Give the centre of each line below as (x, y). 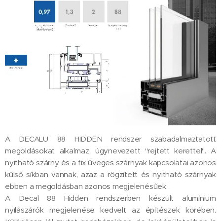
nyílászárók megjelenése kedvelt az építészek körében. (110, 210)
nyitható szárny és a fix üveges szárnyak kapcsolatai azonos (110, 162)
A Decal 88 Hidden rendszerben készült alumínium (110, 198)
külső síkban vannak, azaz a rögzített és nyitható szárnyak (110, 174)
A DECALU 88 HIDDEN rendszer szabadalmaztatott (110, 139)
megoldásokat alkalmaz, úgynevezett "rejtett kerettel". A (110, 150)
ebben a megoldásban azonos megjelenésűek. (86, 186)
